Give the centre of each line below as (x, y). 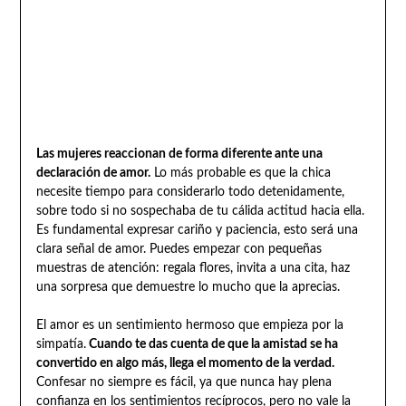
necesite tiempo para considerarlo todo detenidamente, (190, 192)
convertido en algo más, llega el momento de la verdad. (185, 363)
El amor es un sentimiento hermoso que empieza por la (189, 325)
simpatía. (61, 344)
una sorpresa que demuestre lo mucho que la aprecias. (188, 287)
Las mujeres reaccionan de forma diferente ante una (179, 154)
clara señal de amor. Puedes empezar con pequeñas (179, 249)
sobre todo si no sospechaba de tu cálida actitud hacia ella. (200, 211)
